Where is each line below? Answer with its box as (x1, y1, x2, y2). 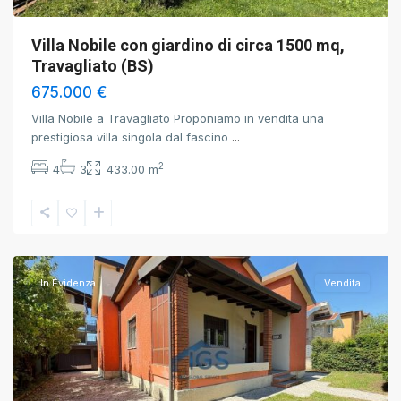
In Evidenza (40, 277, 96, 289)
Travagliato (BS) (31, 56, 154, 75)
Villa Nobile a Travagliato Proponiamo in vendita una (31, 111, 324, 125)
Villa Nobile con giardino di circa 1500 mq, (31, 36, 345, 55)
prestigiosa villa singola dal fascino (31, 130, 232, 144)
